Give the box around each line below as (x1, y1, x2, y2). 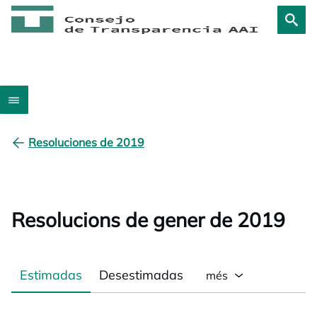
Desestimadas (99, 266, 183, 283)
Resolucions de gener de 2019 (11, 207, 285, 232)
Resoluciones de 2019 (28, 135, 144, 149)
